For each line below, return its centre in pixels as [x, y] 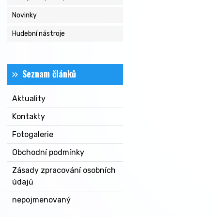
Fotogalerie [33, 134]
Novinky [24, 15]
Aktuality [29, 99]
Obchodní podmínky [48, 152]
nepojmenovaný [41, 200]
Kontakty [29, 116]
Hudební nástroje [39, 34]
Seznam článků [49, 74]
